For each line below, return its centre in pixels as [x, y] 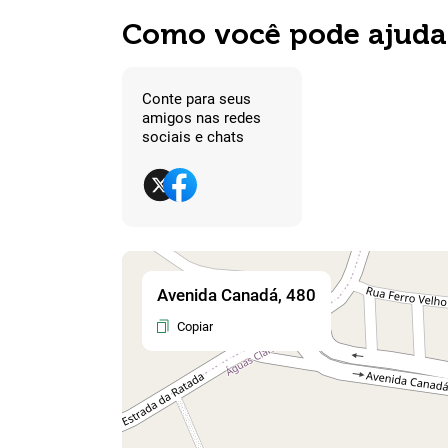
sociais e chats [193, 137]
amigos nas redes [201, 118]
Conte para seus [196, 99]
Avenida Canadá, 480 [236, 294]
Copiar [195, 326]
